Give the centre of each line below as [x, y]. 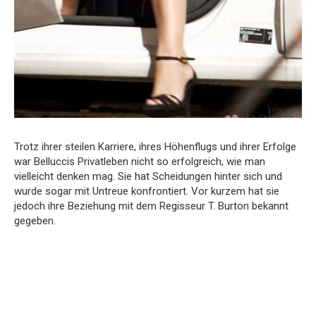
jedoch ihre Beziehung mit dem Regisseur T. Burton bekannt [151, 206]
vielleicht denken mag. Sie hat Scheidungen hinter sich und [148, 176]
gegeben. [35, 220]
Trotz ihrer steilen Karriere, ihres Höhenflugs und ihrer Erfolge [155, 146]
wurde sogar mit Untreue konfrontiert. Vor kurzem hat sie [147, 191]
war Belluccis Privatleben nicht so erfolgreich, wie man [140, 161]
